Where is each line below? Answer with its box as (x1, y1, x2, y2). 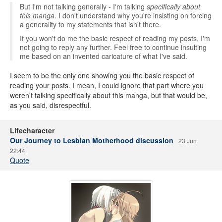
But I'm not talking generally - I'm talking (20, 1, 147, 11)
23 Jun (178, 136, 197, 145)
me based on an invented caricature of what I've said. (20, 51, 187, 61)
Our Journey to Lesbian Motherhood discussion (10, 135, 173, 145)
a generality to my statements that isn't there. (20, 19, 161, 29)
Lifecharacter (10, 125, 55, 135)
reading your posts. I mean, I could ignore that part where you (10, 80, 204, 90)
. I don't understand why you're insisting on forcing (55, 10, 212, 20)
